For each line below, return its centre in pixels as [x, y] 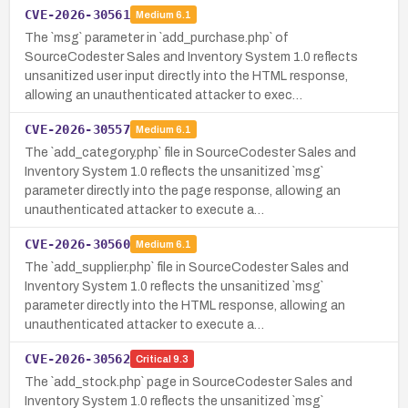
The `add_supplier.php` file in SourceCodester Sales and [187, 267]
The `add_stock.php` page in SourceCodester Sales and [189, 382]
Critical [153, 359]
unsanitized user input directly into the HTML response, [186, 76]
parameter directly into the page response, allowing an [183, 190]
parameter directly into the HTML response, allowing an [185, 305]
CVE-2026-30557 [77, 129]
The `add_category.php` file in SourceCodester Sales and [190, 152]
